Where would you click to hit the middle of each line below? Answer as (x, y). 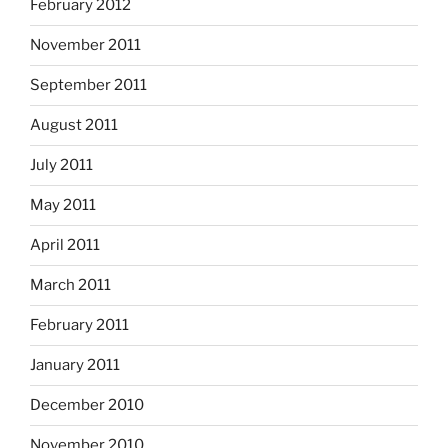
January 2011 (75, 365)
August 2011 (74, 125)
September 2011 (88, 85)
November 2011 (85, 45)
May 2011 (63, 205)
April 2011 (65, 245)
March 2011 (70, 285)
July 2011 (61, 165)
